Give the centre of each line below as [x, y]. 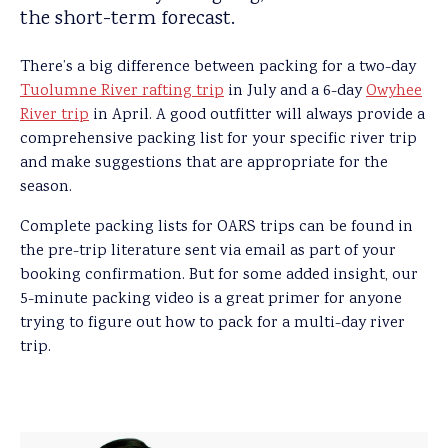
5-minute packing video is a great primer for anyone [211, 299]
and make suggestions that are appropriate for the [204, 163]
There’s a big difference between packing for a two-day [218, 67]
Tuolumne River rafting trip [122, 91]
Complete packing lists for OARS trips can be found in [216, 227]
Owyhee [394, 91]
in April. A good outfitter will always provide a [257, 115]
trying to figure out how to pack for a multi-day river [212, 323]
